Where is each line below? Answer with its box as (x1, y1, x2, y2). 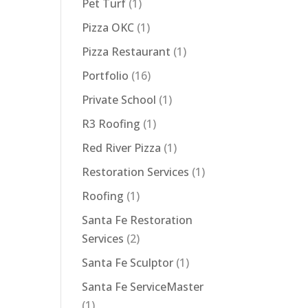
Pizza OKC (82, 20, 135, 35)
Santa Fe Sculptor (82, 255, 174, 270)
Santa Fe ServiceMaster (82, 279, 204, 294)
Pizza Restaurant (82, 44, 171, 59)
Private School (82, 92, 157, 107)
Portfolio (82, 68, 129, 83)
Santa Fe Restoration (82, 212, 193, 228)
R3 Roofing (82, 116, 141, 131)
